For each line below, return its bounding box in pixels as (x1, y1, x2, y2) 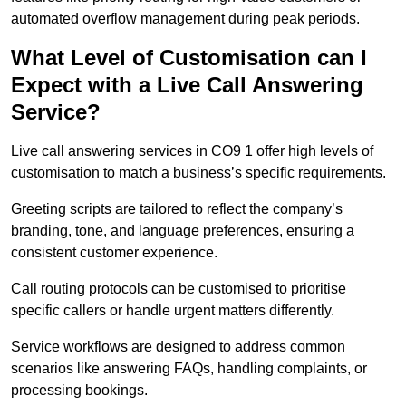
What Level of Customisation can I (11, 45, 367, 71)
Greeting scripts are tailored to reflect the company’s (11, 201, 343, 217)
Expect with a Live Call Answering (11, 72, 363, 98)
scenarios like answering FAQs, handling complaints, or (11, 361, 367, 377)
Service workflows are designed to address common (11, 339, 345, 355)
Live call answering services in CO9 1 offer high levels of (11, 143, 373, 159)
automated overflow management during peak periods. (11, 11, 360, 27)
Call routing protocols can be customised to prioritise (11, 281, 346, 297)
